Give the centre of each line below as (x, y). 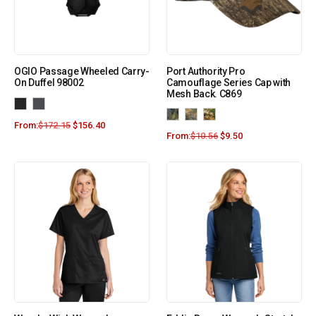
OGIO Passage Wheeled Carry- (82, 72)
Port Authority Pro (206, 72)
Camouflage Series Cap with (229, 83)
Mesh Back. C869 (204, 94)
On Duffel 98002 (49, 83)
